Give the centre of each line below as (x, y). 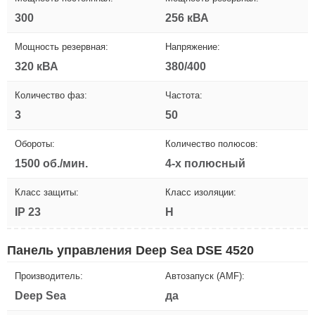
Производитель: (49, 276)
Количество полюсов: (212, 143)
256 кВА (187, 18)
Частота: (184, 95)
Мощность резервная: (62, 46)
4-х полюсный (205, 163)
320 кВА (37, 66)
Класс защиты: (47, 192)
